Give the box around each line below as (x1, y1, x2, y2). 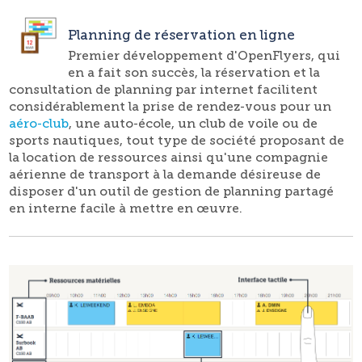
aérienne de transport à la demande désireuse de (9, 166, 322, 182)
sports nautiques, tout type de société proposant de (9, 133, 345, 148)
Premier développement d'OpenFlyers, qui (67, 48, 340, 63)
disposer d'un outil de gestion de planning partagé (9, 183, 335, 199)
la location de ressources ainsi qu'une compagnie (9, 149, 329, 165)
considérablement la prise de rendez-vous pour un (9, 99, 332, 114)
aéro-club (9, 116, 69, 131)
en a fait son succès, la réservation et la (67, 65, 320, 80)
